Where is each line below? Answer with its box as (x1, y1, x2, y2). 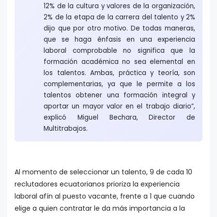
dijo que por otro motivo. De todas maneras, (44, 23, 195, 33)
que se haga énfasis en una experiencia (44, 34, 195, 44)
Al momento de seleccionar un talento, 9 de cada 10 (15, 167, 192, 177)
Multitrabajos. (44, 124, 88, 133)
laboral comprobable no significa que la (44, 46, 195, 55)
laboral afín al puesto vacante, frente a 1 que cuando (15, 191, 195, 201)
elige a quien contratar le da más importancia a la (15, 203, 185, 213)
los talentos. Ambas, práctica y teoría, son (44, 68, 195, 77)
